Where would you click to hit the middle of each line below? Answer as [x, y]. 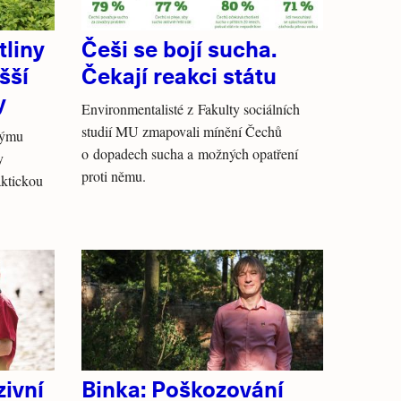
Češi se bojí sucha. [179, 48]
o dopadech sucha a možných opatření [190, 154]
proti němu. [114, 176]
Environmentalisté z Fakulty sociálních [191, 109]
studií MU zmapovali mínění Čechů [182, 131]
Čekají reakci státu [179, 75]
